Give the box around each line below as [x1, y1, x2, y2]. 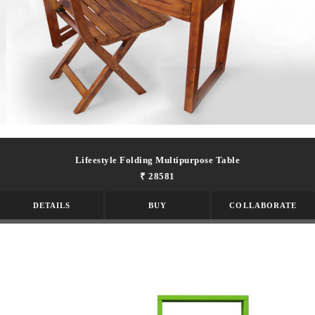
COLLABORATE [229, 200, 297, 210]
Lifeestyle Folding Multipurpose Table [75, 154, 240, 165]
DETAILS [32, 200, 71, 210]
